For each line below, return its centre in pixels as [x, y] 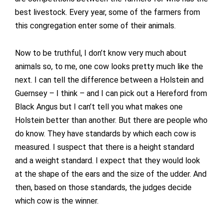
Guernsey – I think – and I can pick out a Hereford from [111, 94]
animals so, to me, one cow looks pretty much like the [109, 67]
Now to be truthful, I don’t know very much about [101, 53]
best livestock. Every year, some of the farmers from [108, 12]
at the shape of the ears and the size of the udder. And [111, 174]
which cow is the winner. [57, 201]
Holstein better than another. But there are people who [111, 120]
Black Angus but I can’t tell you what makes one [99, 107]
